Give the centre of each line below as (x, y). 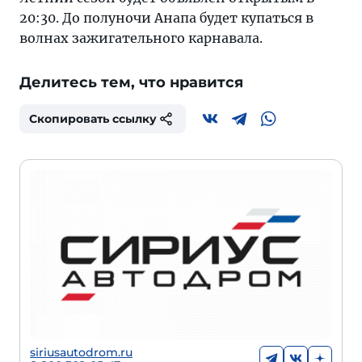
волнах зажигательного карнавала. (141, 38)
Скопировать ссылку (93, 119)
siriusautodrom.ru (81, 353)
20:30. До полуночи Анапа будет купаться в (166, 18)
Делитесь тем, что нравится (131, 82)
